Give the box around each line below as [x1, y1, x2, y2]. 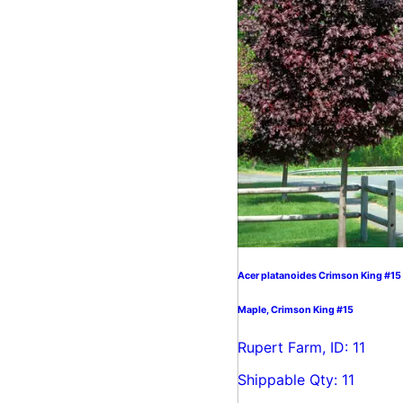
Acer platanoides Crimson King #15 [237, 269, 401, 282]
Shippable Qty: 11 [237, 370, 354, 389]
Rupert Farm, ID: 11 [237, 337, 365, 356]
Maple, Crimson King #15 [237, 303, 354, 316]
